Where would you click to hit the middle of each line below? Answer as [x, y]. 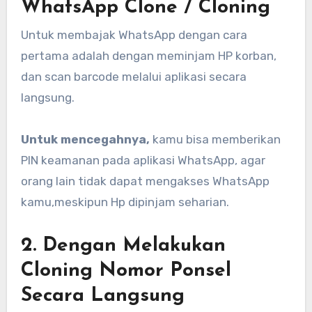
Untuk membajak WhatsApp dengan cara [134, 34]
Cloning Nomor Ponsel [126, 271]
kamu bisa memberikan [215, 139]
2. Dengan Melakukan [123, 245]
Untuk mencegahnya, [85, 139]
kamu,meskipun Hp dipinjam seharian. [125, 202]
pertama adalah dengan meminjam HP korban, [148, 55]
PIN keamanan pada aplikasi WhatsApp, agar [143, 160]
